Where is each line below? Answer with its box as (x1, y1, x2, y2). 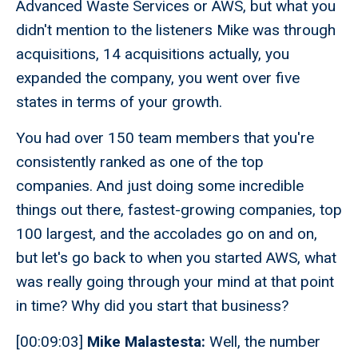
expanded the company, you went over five (16, 69, 300, 88)
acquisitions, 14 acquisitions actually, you (16, 45, 289, 64)
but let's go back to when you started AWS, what (16, 249, 336, 268)
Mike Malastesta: (87, 332, 205, 352)
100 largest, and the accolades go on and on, (16, 225, 317, 244)
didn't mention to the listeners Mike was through (16, 21, 336, 40)
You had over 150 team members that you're (16, 129, 314, 148)
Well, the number (205, 332, 320, 352)
